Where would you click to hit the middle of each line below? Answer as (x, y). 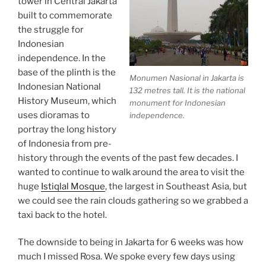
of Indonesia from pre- (65, 143)
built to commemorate (65, 15)
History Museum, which (67, 101)
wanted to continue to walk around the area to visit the (131, 172)
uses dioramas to (54, 115)
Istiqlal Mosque (73, 186)
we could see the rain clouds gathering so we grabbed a (133, 200)
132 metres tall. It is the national (187, 91)
